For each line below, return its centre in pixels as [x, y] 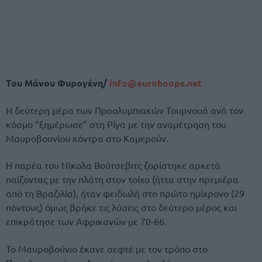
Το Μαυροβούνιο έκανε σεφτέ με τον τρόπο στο [107, 248]
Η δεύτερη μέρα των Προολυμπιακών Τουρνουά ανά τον [125, 110]
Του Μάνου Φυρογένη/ [56, 82]
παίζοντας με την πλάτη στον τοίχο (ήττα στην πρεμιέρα [122, 179]
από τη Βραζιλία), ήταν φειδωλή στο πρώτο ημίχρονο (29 [125, 193]
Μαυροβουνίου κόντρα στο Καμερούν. [87, 138]
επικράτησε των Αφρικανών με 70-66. [86, 221]
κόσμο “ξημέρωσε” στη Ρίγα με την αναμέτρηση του [116, 124]
